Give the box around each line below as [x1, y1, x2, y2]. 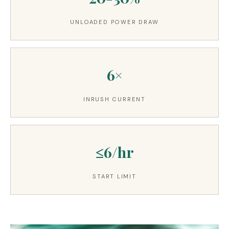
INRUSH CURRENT [83, 96, 146, 103]
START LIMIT [93, 173, 136, 180]
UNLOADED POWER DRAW [70, 18, 159, 26]
